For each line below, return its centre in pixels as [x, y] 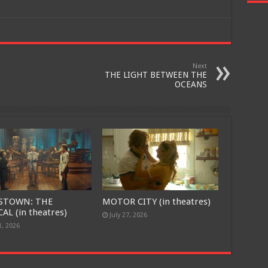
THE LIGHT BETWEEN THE [156, 75]
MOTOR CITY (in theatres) [157, 202]
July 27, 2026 [129, 215]
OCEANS [191, 84]
